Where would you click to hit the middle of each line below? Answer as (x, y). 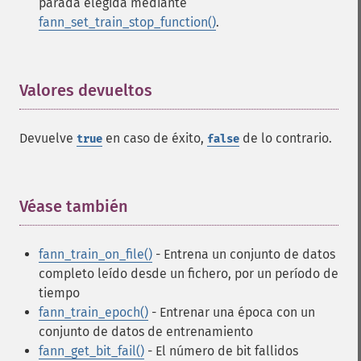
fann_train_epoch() (93, 312)
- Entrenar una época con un (232, 312)
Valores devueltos (86, 90)
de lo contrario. (286, 138)
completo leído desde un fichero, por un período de (189, 274)
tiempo (59, 293)
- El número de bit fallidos (221, 351)
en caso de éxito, (155, 138)
